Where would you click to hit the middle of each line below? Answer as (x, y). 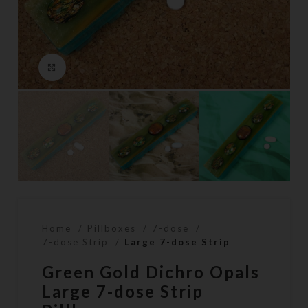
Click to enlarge (112, 67)
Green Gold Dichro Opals (151, 272)
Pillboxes (114, 229)
